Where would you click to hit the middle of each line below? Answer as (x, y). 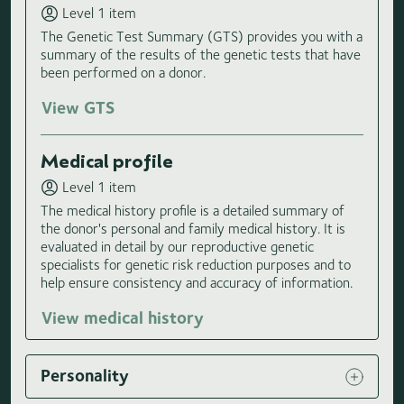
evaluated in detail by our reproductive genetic (177, 247)
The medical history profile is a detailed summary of (193, 211)
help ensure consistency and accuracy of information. (197, 283)
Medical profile (107, 161)
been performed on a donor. (123, 73)
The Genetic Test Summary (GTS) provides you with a (202, 37)
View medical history (123, 318)
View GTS (78, 108)
